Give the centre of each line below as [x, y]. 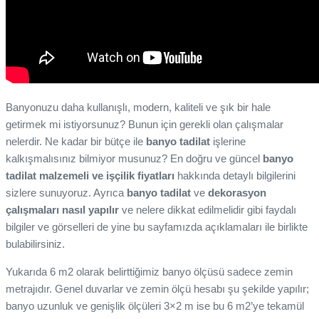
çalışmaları [32, 210]
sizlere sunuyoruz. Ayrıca [66, 193]
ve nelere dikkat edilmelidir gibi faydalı [208, 210]
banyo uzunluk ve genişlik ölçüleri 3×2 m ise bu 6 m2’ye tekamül [155, 306]
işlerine [228, 142]
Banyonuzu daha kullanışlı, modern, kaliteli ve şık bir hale [138, 108]
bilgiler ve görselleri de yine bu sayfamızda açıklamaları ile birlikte [157, 227]
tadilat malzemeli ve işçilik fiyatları [90, 176]
